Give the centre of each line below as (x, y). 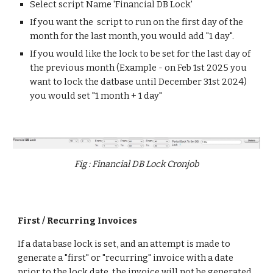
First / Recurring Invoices (78, 221)
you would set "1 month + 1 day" (96, 96)
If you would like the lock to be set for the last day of (140, 54)
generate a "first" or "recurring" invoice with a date (126, 258)
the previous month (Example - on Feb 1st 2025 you (139, 68)
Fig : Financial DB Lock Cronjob (136, 164)
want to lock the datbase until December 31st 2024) (139, 82)
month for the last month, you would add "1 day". (132, 36)
